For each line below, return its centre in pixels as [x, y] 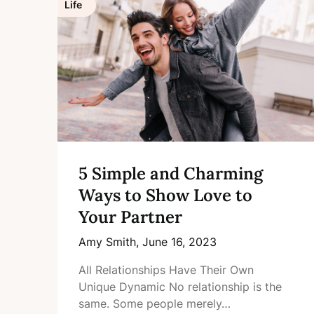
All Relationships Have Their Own [166, 269]
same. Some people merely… [155, 303]
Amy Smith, [110, 241]
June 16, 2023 [179, 241]
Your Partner [130, 217]
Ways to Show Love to [165, 195]
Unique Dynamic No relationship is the [180, 286]
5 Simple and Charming [171, 173]
